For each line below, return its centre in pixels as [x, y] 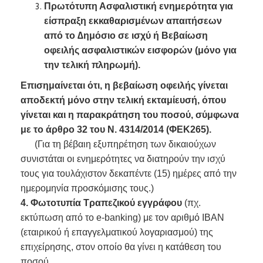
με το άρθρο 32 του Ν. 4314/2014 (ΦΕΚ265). [116, 129]
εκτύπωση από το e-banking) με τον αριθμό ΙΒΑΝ [122, 218]
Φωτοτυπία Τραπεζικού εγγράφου [107, 203]
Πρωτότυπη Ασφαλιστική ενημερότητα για [139, 6]
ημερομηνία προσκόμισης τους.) [87, 188]
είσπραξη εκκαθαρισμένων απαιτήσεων [133, 21]
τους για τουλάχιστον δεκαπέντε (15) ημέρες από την [129, 173]
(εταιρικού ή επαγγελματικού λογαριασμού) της [117, 232]
